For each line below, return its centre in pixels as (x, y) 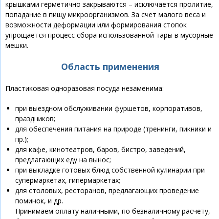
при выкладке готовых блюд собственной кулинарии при (110, 170)
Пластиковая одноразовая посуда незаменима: (85, 88)
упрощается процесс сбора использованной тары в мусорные (109, 35)
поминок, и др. (39, 201)
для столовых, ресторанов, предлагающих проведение (107, 191)
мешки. (17, 45)
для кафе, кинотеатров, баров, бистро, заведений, (100, 150)
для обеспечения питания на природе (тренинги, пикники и (113, 129)
